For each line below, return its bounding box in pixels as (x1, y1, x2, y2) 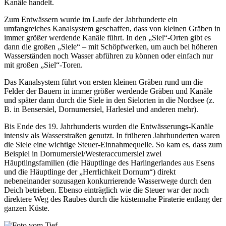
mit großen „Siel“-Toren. (4, 60, 83, 69)
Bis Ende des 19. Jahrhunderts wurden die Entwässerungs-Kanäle (4, 122, 213, 131)
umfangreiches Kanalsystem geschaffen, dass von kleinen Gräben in (4, 24, 220, 33)
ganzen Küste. (4, 203, 49, 212)
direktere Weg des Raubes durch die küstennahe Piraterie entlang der (4, 194, 222, 203)
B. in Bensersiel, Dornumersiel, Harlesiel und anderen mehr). (4, 104, 198, 114)
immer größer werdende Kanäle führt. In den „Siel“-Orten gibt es (4, 33, 211, 42)
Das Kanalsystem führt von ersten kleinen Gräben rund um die (4, 77, 203, 86)
